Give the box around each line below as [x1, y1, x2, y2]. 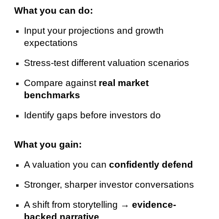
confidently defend [109, 159, 194, 170]
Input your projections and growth [24, 25, 164, 36]
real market [99, 78, 149, 88]
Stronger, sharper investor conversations [24, 179, 195, 190]
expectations [24, 38, 78, 48]
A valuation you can [24, 159, 109, 170]
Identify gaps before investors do [24, 110, 161, 121]
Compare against [24, 78, 99, 88]
